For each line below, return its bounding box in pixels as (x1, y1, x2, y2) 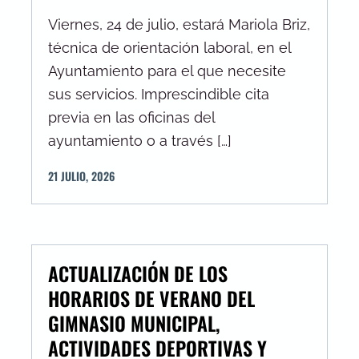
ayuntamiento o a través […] (47, 131, 232, 149)
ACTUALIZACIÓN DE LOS (47, 258, 228, 288)
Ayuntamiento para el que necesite (47, 62, 286, 79)
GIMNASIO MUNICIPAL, (47, 308, 220, 337)
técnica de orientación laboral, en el (47, 38, 291, 56)
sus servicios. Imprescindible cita (47, 85, 269, 103)
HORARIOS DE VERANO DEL (47, 283, 255, 313)
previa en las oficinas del (47, 108, 215, 126)
